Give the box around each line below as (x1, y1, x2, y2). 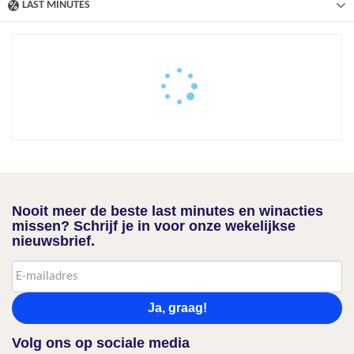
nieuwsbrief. (12, 233, 95, 249)
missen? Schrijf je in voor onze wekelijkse (12, 218, 296, 234)
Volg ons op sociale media (12, 335, 190, 351)
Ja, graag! (147, 301, 207, 314)
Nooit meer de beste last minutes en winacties (12, 203, 323, 219)
